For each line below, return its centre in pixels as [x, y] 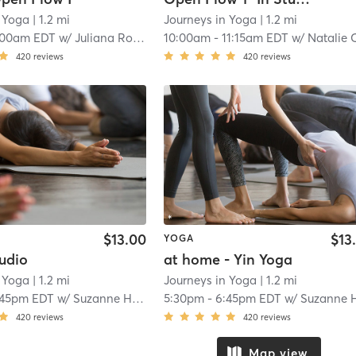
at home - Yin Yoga [228, 260]
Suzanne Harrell [103, 299]
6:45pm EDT [249, 299]
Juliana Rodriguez [104, 37]
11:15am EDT [255, 37]
